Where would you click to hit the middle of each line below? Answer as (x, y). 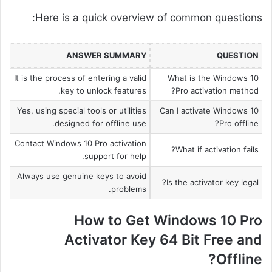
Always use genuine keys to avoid (81, 176)
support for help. (115, 156)
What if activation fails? (217, 149)
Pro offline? (239, 123)
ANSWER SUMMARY (106, 55)
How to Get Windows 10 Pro (168, 221)
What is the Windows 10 (213, 77)
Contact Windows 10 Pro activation (80, 143)
